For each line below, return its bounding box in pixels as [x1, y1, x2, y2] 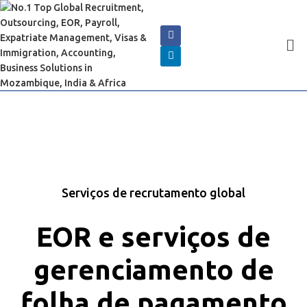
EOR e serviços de [36, 221, 271, 252]
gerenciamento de [33, 254, 274, 285]
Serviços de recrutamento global [62, 186, 245, 199]
